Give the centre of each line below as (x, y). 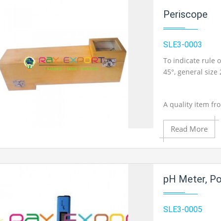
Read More (189, 129)
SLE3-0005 (183, 209)
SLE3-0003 (183, 45)
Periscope (186, 14)
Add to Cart (189, 156)
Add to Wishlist (184, 188)
